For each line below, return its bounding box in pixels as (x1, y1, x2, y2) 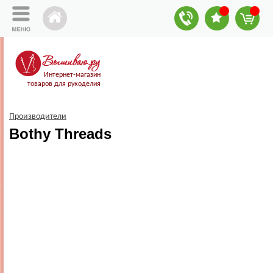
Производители (9, 112, 66, 122)
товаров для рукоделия (27, 80, 101, 88)
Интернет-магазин (44, 71, 101, 79)
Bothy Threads (9, 126, 112, 143)
